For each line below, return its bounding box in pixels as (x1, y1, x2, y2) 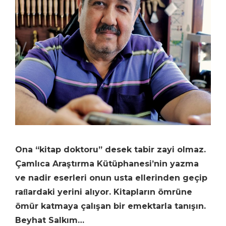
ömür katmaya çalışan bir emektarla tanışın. (15, 201, 206, 211)
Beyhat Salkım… (15, 215, 84, 225)
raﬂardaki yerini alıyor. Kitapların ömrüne (15, 187, 192, 197)
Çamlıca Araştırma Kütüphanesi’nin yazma (15, 158, 199, 168)
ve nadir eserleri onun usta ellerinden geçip (15, 173, 207, 183)
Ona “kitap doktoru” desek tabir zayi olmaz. (15, 144, 206, 154)
